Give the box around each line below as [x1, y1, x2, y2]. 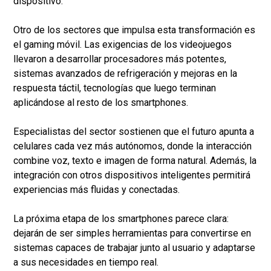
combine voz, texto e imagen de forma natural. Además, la [13, 155, 256, 167]
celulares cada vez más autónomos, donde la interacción [13, 140, 252, 152]
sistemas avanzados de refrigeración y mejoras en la [13, 68, 237, 80]
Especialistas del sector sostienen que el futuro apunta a [13, 126, 254, 138]
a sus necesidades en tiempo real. [13, 256, 158, 269]
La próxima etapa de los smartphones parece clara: [13, 213, 229, 225]
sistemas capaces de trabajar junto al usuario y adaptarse [13, 242, 255, 254]
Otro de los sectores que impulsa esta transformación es [13, 24, 255, 36]
